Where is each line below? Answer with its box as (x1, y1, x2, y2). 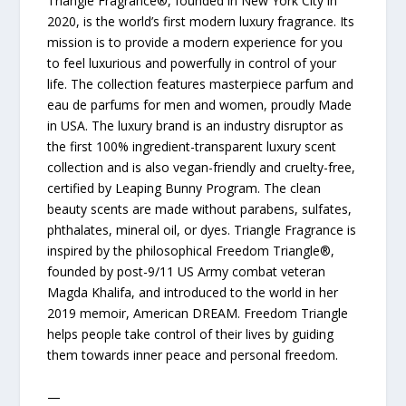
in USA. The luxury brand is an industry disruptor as (47, 117, 344, 135)
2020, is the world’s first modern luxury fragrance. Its (47, 13, 355, 31)
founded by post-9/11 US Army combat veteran (47, 263, 326, 281)
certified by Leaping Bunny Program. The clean (47, 179, 322, 198)
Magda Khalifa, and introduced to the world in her (47, 284, 339, 302)
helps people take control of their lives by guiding (47, 325, 334, 343)
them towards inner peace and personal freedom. (47, 346, 339, 364)
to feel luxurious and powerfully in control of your (47, 54, 337, 72)
